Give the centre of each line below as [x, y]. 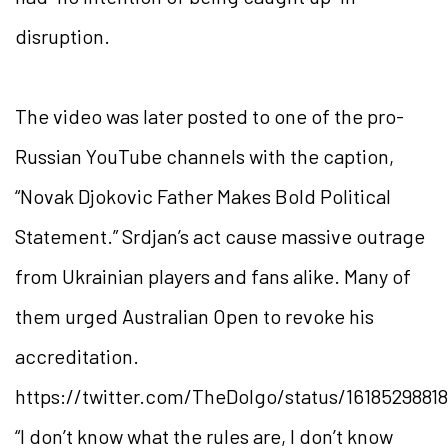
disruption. [62, 36]
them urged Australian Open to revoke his [194, 316]
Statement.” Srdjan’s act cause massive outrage [220, 236]
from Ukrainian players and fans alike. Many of [213, 276]
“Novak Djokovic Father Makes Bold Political [203, 196]
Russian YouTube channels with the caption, [204, 156]
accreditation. [77, 356]
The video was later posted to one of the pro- [209, 116]
